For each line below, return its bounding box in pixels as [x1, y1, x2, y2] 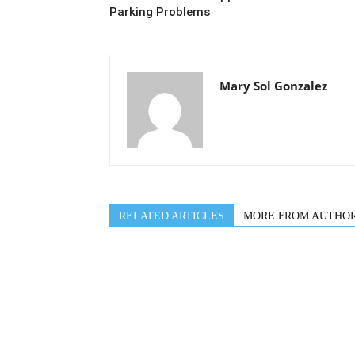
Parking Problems [109, 5, 210, 19]
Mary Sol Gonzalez [219, 78, 327, 94]
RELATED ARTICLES [119, 210, 224, 222]
